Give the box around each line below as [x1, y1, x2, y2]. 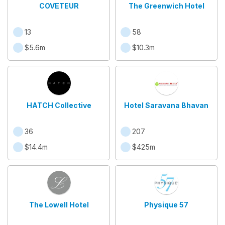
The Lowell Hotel [29, 200, 89, 209]
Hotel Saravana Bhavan [124, 101, 208, 109]
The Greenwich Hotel [128, 2, 204, 10]
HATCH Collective [26, 101, 91, 109]
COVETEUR [39, 2, 79, 10]
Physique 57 [144, 200, 188, 209]
